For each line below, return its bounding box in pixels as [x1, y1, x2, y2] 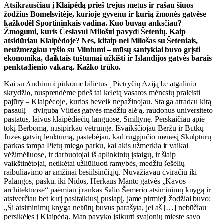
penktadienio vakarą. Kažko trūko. [4, 63, 121, 72]
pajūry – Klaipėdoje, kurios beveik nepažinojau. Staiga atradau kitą [4, 97, 211, 106]
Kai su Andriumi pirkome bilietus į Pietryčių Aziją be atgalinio [4, 80, 196, 88]
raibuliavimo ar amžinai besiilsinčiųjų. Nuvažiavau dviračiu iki [4, 168, 197, 177]
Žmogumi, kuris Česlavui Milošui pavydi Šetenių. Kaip [4, 27, 186, 36]
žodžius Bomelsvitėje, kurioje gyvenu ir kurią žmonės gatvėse [4, 10, 206, 19]
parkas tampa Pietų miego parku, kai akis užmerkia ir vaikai [4, 141, 188, 150]
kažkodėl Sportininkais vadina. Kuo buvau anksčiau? [4, 19, 182, 27]
